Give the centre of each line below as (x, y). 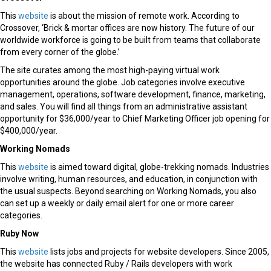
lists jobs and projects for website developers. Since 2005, (159, 252)
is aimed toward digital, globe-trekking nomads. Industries (159, 167)
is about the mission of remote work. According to (144, 16)
